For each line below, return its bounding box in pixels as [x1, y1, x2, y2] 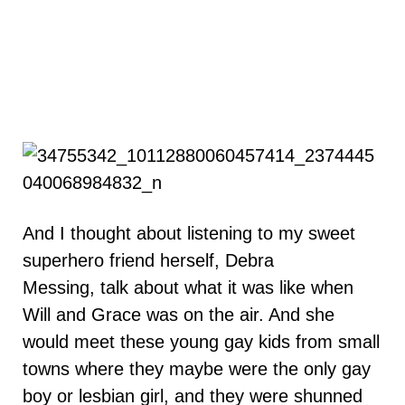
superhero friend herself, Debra [23, 250, 274, 271]
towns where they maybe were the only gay [23, 359, 371, 380]
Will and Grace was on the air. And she [23, 305, 334, 325]
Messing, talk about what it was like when [23, 278, 353, 298]
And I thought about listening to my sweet [23, 223, 355, 244]
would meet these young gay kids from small [23, 332, 380, 353]
